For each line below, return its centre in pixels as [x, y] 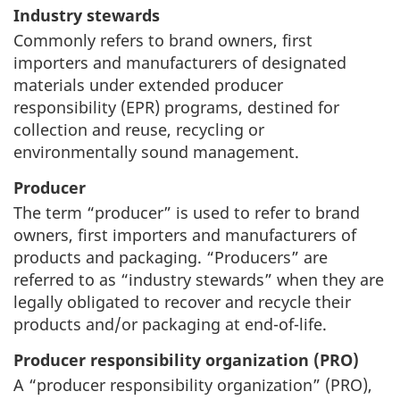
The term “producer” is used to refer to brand [187, 212]
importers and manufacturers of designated [180, 62]
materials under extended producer [148, 84]
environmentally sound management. [156, 151]
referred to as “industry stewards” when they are [199, 279]
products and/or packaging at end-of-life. [170, 324]
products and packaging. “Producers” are [171, 257]
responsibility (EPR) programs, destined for [176, 107]
